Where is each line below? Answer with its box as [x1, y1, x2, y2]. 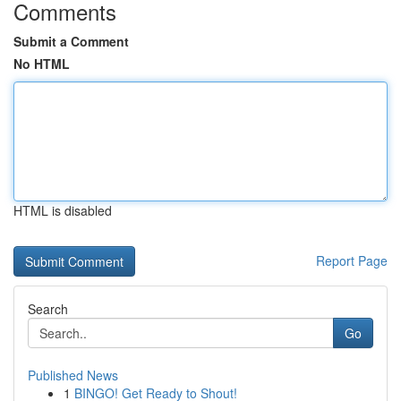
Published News [28, 366, 118, 384]
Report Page [316, 252, 388, 269]
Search [28, 300, 68, 318]
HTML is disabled [13, 201, 112, 219]
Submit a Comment [13, 32, 129, 50]
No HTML [13, 55, 70, 73]
